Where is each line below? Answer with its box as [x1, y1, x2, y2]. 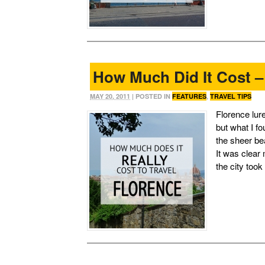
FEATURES [172, 92, 206, 101]
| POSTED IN [130, 92, 172, 101]
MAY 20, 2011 [90, 92, 130, 101]
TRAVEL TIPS [210, 92, 251, 101]
